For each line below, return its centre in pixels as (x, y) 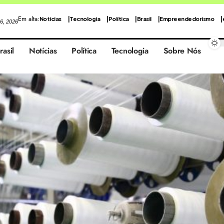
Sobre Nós (182, 51)
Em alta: (28, 19)
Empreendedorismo (187, 18)
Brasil (144, 18)
